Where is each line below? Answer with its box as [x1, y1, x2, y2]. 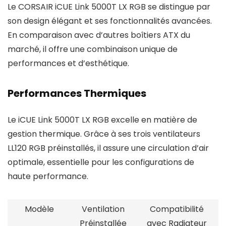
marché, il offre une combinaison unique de [8, 43, 178, 55]
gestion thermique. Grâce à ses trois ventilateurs [8, 128, 200, 140]
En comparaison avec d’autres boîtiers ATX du [8, 29, 190, 41]
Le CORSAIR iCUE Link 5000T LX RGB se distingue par [8, 1, 210, 13]
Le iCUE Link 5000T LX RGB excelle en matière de [8, 114, 197, 126]
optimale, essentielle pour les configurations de [8, 156, 194, 168]
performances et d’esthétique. [8, 58, 129, 69]
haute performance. [8, 171, 88, 182]
